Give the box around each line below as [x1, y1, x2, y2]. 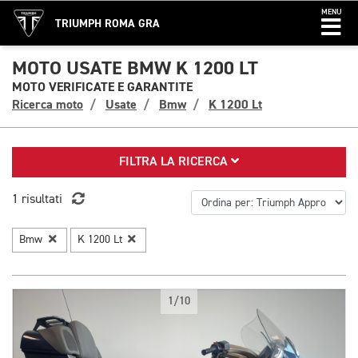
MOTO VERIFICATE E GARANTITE [12, 79, 193, 95]
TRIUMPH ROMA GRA [55, 17, 160, 30]
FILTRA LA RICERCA [119, 156, 231, 169]
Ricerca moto [12, 97, 83, 113]
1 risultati [12, 193, 62, 206]
